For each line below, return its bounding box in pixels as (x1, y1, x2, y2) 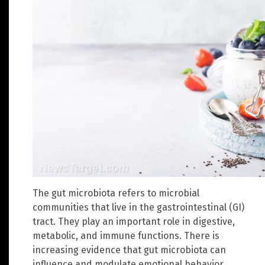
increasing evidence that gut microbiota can (33, 244, 226, 256)
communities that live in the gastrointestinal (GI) (33, 201, 244, 213)
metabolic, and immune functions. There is (33, 230, 219, 241)
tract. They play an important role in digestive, (33, 215, 235, 227)
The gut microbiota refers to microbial (33, 187, 199, 199)
